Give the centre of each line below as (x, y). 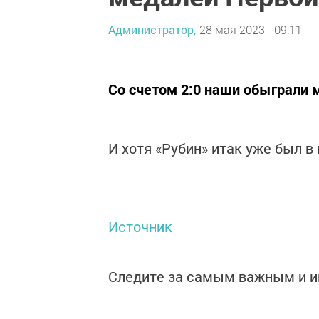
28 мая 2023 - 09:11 (251, 29)
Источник (140, 226)
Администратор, (152, 29)
